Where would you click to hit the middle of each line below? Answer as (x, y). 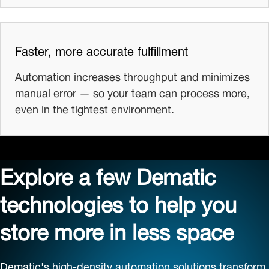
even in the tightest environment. (95, 107)
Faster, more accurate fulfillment (101, 49)
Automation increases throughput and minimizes (132, 75)
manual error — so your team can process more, (132, 91)
